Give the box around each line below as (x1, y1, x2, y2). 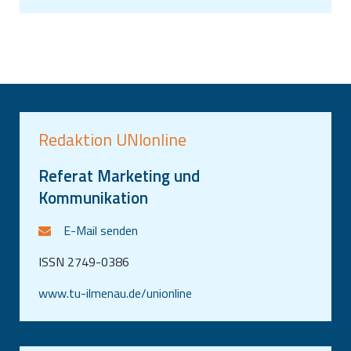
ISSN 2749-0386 (38, 252, 129, 272)
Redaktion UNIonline (38, 127, 186, 153)
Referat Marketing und (38, 163, 200, 189)
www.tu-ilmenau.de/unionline (38, 284, 192, 303)
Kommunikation (38, 185, 148, 211)
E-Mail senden (63, 221, 138, 241)
